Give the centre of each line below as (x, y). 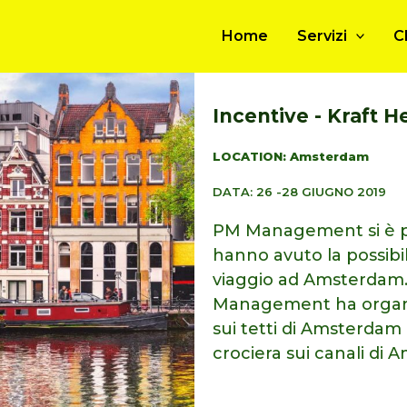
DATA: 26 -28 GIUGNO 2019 (299, 192)
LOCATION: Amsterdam (291, 156)
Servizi (322, 36)
